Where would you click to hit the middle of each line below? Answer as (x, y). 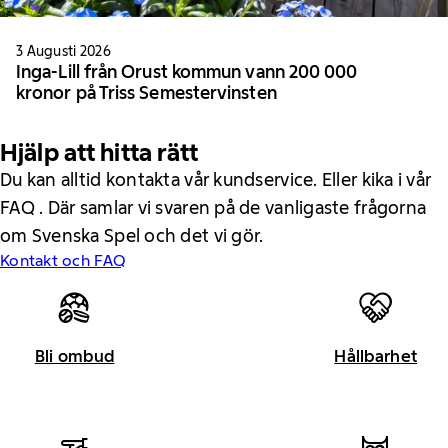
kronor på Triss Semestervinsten (146, 93)
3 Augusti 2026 (63, 51)
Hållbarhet (376, 355)
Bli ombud (74, 355)
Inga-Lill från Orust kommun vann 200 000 (187, 72)
